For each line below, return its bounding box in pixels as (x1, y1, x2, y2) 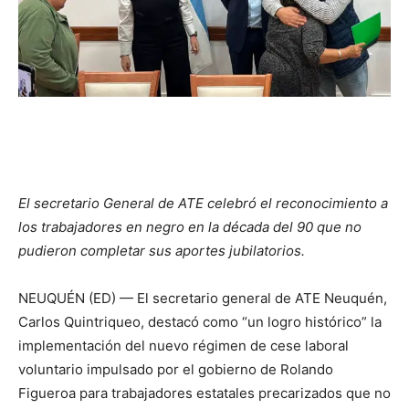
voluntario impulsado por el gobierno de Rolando (18, 360, 333, 378)
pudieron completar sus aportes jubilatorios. (18, 241, 305, 259)
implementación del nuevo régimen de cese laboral (18, 336, 349, 354)
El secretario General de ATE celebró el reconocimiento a (18, 194, 388, 212)
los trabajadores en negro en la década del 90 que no (18, 217, 362, 236)
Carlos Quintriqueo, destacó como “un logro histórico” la (18, 312, 382, 330)
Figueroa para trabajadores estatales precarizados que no (18, 383, 391, 402)
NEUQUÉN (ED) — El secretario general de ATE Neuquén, (18, 288, 387, 307)
